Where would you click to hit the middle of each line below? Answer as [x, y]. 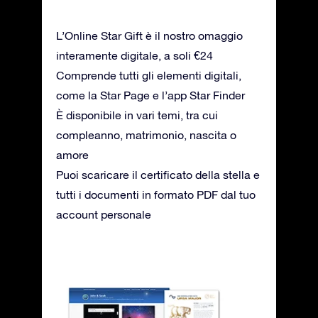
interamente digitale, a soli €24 [135, 56]
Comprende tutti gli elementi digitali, [149, 76]
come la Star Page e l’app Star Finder [150, 95]
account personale [104, 215]
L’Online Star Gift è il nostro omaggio [149, 36]
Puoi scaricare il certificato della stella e [158, 175]
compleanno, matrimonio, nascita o [146, 135]
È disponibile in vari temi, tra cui [137, 115]
